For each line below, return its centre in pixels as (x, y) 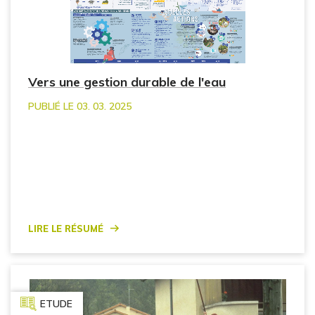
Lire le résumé (66, 227)
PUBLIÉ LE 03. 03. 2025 (80, 107)
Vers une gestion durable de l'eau (127, 82)
